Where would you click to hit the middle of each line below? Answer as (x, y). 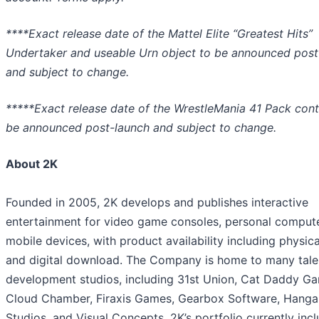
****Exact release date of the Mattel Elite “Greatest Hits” (159, 33)
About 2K (32, 163)
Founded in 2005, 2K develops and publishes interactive (157, 202)
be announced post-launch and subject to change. (141, 127)
